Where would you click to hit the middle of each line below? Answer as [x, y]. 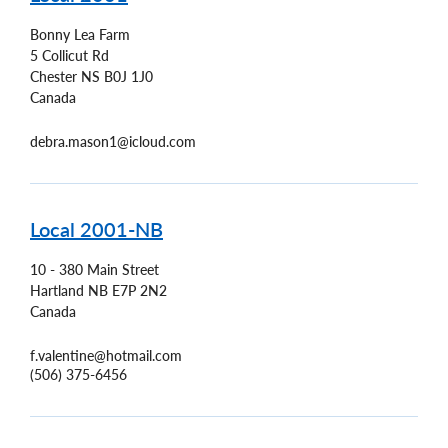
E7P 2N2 [139, 290]
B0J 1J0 [128, 76]
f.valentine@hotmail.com [106, 355]
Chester [53, 76]
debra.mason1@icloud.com [113, 141]
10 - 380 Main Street [94, 269]
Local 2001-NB [96, 228]
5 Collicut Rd [69, 55]
